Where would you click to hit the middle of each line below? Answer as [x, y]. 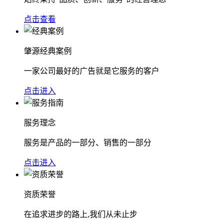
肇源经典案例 [48, 51]
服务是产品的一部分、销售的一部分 [88, 142]
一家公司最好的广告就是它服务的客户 [92, 71]
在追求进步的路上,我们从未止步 [81, 214]
